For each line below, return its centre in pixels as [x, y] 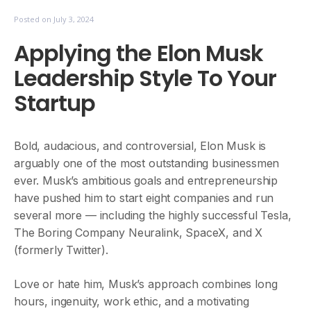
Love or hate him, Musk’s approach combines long [146, 284]
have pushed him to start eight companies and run [144, 198]
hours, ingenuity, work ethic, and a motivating [132, 301]
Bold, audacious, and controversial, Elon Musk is [140, 146]
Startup [55, 103]
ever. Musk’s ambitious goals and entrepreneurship [146, 180]
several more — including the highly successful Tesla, [153, 215]
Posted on [34, 19]
